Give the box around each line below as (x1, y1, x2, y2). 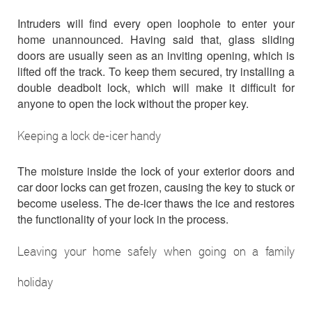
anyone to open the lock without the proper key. (17, 95, 249, 111)
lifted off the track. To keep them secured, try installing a (17, 63, 295, 79)
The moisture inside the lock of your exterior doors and (17, 163, 295, 179)
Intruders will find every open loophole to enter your (17, 15, 295, 31)
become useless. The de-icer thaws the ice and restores (17, 195, 295, 211)
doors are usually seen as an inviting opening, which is (17, 47, 295, 63)
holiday (17, 273, 53, 290)
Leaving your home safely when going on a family (17, 242, 295, 259)
